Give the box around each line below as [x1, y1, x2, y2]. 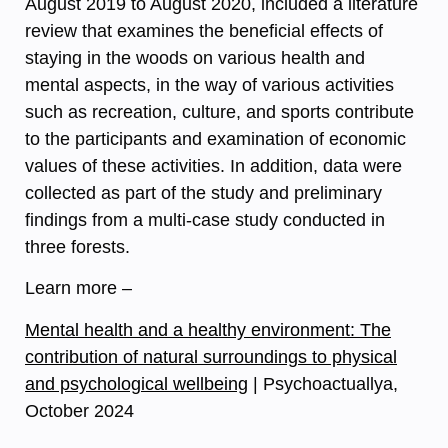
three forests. [25, 237, 130, 257]
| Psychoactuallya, [248, 373, 398, 394]
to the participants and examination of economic [25, 129, 406, 149]
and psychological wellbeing [25, 373, 248, 394]
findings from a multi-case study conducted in [25, 210, 385, 230]
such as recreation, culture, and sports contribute [25, 102, 414, 122]
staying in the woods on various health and [25, 48, 365, 68]
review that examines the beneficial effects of [25, 21, 383, 41]
